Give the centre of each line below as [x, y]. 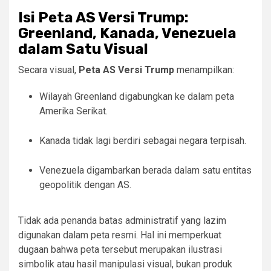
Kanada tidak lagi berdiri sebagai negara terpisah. [143, 141]
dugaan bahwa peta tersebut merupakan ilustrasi [120, 250]
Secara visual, [48, 70]
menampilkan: [204, 70]
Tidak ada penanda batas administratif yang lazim [122, 221]
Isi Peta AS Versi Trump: [103, 18]
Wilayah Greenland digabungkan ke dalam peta [137, 97]
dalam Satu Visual [83, 49]
